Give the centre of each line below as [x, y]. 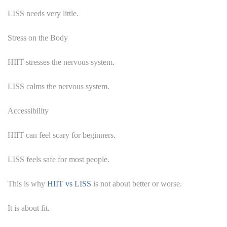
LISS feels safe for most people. [59, 159]
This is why [27, 183]
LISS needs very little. [43, 13]
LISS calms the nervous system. [59, 86]
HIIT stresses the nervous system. [61, 62]
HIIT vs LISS [69, 183]
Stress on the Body [38, 37]
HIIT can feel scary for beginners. [62, 135]
